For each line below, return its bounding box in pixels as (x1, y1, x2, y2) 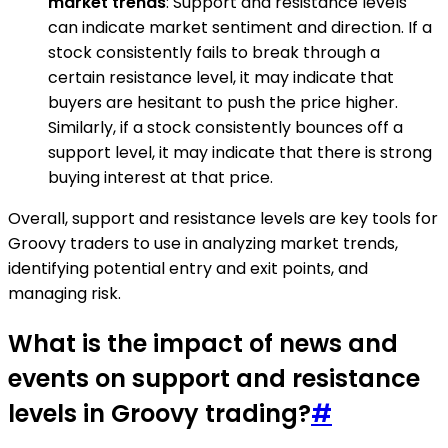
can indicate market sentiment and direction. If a (48, 16, 432, 39)
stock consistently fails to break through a (48, 41, 380, 64)
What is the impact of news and (8, 326, 398, 360)
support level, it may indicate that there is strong (48, 141, 432, 164)
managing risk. (8, 282, 121, 305)
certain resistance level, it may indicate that (48, 66, 394, 89)
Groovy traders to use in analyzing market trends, (8, 232, 398, 255)
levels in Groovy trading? (8, 396, 311, 430)
